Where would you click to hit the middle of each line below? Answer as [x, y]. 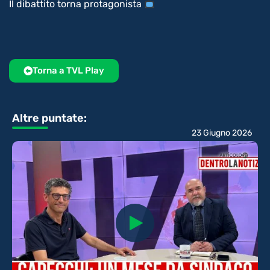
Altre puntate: [49, 118]
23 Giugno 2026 [222, 133]
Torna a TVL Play [68, 71]
